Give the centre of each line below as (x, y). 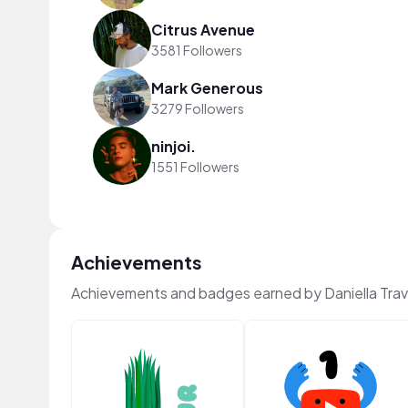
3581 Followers (197, 50)
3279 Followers (198, 108)
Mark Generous (207, 87)
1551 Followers (195, 166)
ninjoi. (173, 146)
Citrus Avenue (203, 29)
